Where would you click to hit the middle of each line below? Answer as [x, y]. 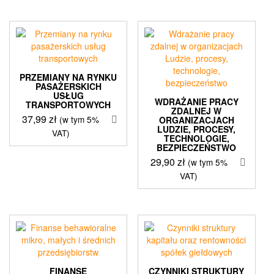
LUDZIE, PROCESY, [197, 129]
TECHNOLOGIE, [196, 139]
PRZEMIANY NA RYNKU [68, 77]
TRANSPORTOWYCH [68, 105]
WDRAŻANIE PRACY [196, 102]
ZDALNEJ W [197, 111]
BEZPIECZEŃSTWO [197, 148]
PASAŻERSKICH [68, 87]
